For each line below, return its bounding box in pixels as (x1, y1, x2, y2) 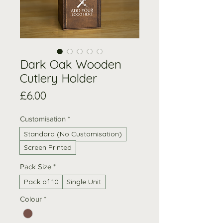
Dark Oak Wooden (20, 56, 121, 72)
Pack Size (20, 162, 51, 171)
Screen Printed (24, 142, 72, 152)
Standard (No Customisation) (24, 129, 122, 138)
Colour (20, 194, 42, 203)
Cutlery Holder (20, 70, 97, 86)
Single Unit (67, 177, 101, 186)
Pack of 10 (24, 177, 59, 186)
